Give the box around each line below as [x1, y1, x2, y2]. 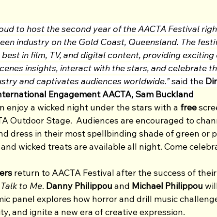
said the [170, 75, 205, 87]
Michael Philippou [130, 180, 205, 191]
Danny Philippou [46, 180, 114, 191]
